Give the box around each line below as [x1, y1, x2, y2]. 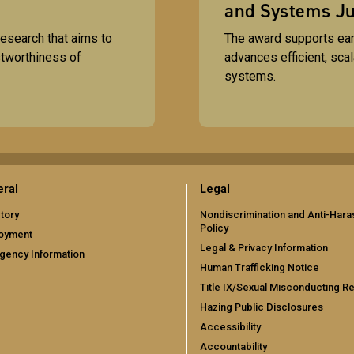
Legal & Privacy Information [200, 241, 328, 254]
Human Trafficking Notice [200, 261, 319, 273]
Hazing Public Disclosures [200, 300, 323, 313]
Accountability [200, 340, 267, 352]
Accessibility [200, 320, 261, 333]
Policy [200, 221, 228, 234]
